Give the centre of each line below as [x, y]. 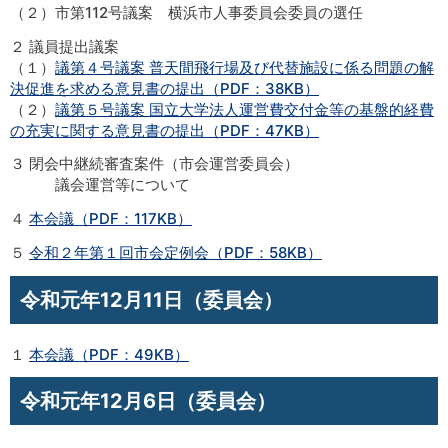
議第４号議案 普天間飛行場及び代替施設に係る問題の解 [244, 67]
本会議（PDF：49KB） [109, 354]
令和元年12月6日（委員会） [148, 401]
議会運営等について [100, 185]
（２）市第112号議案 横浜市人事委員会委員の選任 [186, 12]
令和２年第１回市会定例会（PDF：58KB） [175, 252]
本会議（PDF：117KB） [110, 218]
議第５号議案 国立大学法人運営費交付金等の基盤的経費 [244, 109]
